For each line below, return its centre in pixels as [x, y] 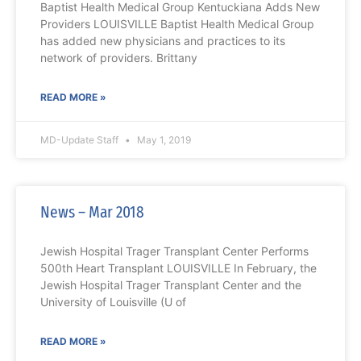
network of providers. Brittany [119, 58]
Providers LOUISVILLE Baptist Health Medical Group [177, 24]
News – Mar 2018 [92, 212]
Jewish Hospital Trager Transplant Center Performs [174, 251]
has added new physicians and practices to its [163, 41]
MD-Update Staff [81, 140]
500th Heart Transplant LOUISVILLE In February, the [178, 268]
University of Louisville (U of [113, 302]
